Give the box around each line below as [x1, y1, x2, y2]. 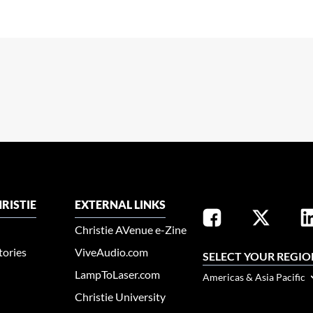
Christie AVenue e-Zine [75, 223, 187, 237]
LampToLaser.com [75, 268, 161, 282]
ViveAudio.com [75, 245, 149, 259]
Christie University [75, 290, 166, 304]
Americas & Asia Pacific [203, 270, 308, 283]
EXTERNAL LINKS [75, 198, 166, 212]
